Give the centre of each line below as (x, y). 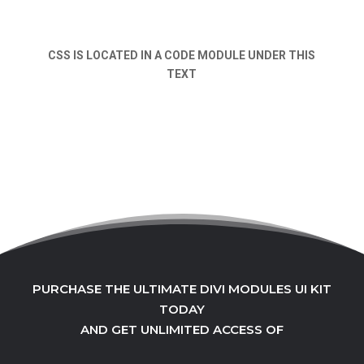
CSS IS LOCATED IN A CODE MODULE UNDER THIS (182, 55)
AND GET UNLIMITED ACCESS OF (182, 329)
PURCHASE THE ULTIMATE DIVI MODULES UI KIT (182, 288)
